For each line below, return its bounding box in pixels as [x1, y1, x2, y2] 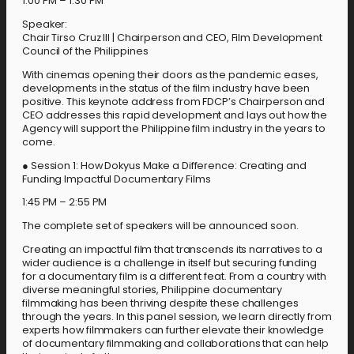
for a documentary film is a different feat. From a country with [22, 269, 326, 283]
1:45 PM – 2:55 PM [22, 195, 107, 209]
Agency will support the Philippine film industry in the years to [22, 121, 326, 135]
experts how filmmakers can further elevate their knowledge [22, 322, 325, 337]
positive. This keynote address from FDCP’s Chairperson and [22, 94, 326, 108]
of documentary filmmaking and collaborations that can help [22, 336, 330, 350]
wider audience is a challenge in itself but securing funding [22, 255, 317, 269]
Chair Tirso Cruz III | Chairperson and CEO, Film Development [22, 31, 322, 44]
